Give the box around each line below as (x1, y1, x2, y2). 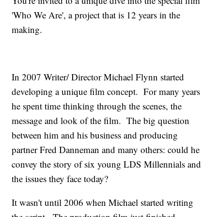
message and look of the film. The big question (12, 114, 190, 127)
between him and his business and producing (12, 129, 178, 141)
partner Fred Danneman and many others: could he (12, 143, 200, 156)
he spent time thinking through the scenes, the (12, 100, 182, 112)
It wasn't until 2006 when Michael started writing (12, 196, 194, 209)
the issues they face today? (12, 172, 108, 185)
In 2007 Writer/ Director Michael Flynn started (12, 71, 185, 83)
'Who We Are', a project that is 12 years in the (12, 9, 181, 21)
